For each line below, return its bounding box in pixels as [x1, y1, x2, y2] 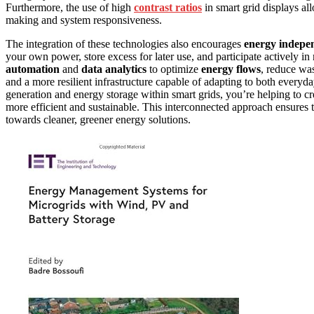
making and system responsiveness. [6, 14, 162, 27]
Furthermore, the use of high [6, 1, 134, 14]
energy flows [201, 63, 261, 76]
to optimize [146, 63, 201, 76]
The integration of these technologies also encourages [6, 38, 244, 50]
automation [6, 63, 60, 76]
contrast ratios [134, 1, 202, 14]
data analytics [81, 63, 146, 76]
